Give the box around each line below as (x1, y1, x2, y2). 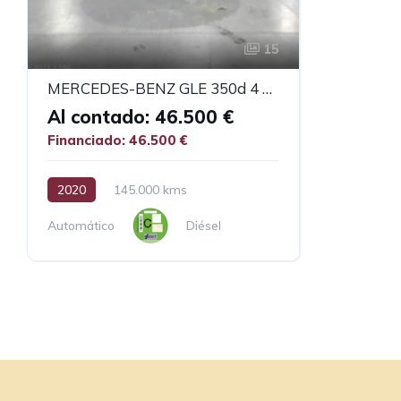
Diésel (186, 217, 222, 234)
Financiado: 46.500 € (47, 131, 188, 149)
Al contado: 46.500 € (47, 105, 234, 128)
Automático (47, 217, 115, 234)
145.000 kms (114, 181, 187, 198)
